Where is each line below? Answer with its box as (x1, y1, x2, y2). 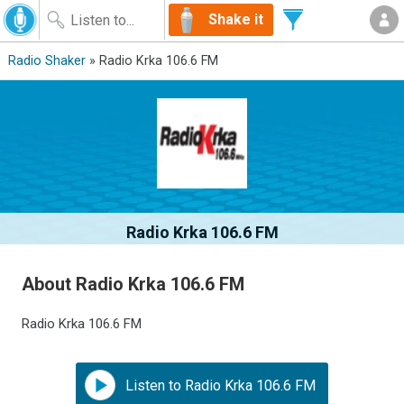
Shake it (208, 11, 263, 28)
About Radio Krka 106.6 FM (22, 272, 245, 295)
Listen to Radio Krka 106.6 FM (122, 376, 316, 394)
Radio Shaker (7, 53, 86, 69)
